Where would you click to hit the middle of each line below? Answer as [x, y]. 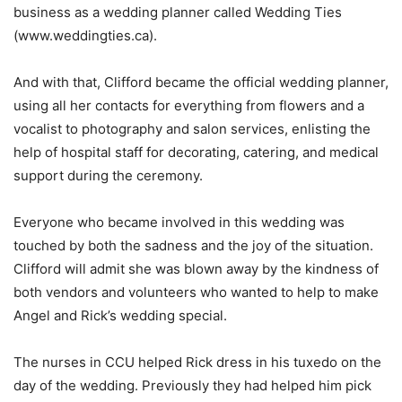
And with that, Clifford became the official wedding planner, [201, 82]
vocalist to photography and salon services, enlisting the [192, 129]
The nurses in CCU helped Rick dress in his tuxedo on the [197, 362]
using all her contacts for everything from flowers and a [189, 105]
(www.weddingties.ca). [85, 35]
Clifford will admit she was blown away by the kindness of [196, 269]
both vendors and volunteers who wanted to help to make [196, 292]
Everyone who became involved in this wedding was [179, 222]
